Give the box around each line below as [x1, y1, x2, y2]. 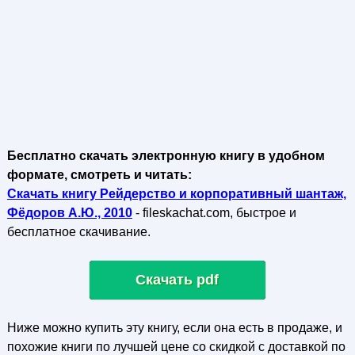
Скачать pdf [136, 272, 219, 288]
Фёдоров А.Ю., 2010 [6, 206, 132, 219]
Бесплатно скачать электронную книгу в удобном [6, 149, 325, 162]
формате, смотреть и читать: [6, 168, 192, 181]
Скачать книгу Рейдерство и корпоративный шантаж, [6, 187, 346, 200]
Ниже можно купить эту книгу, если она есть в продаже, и [6, 321, 342, 334]
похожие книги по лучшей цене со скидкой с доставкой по [6, 340, 345, 353]
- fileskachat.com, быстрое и [132, 206, 296, 219]
